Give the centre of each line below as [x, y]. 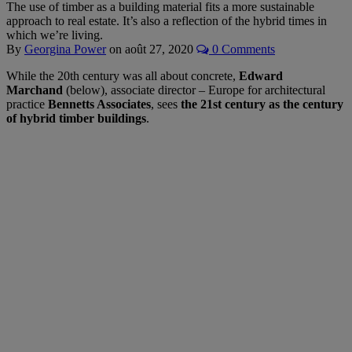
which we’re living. [55, 35]
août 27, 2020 [159, 49]
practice [27, 104]
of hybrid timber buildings [76, 118]
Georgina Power [65, 49]
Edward [261, 75]
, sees [164, 104]
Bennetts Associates [99, 104]
